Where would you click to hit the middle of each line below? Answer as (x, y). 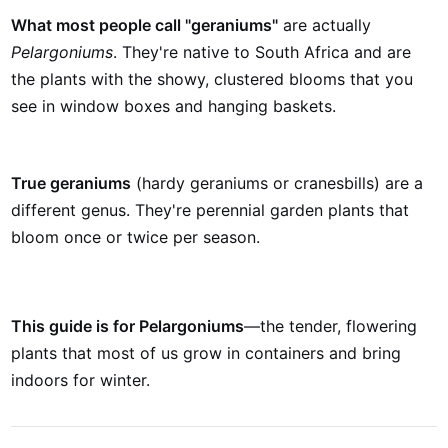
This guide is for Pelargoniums (128, 326)
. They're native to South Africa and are (262, 52)
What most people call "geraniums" (145, 25)
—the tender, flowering (331, 326)
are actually (325, 25)
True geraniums (71, 183)
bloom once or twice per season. (136, 237)
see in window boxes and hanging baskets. (174, 106)
